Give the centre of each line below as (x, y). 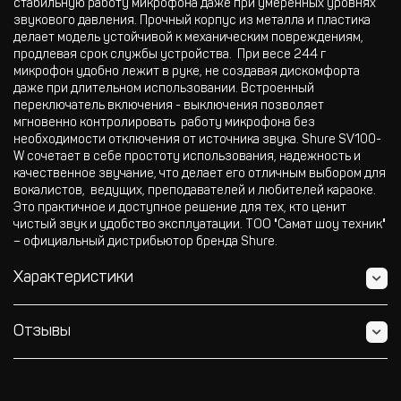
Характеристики (73, 278)
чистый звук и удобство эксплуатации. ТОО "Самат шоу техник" (200, 226)
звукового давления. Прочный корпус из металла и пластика (192, 21)
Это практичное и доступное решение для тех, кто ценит (180, 209)
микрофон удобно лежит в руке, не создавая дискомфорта (187, 73)
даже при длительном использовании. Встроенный (164, 90)
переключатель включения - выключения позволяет (169, 107)
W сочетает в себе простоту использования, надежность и (187, 158)
